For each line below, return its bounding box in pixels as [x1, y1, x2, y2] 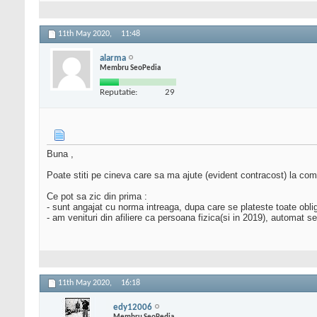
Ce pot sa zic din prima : [47, 191, 147, 202]
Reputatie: [100, 87, 137, 97]
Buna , [47, 149, 74, 160]
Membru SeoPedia [100, 64, 161, 72]
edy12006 [113, 302, 152, 312]
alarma [100, 53, 126, 63]
